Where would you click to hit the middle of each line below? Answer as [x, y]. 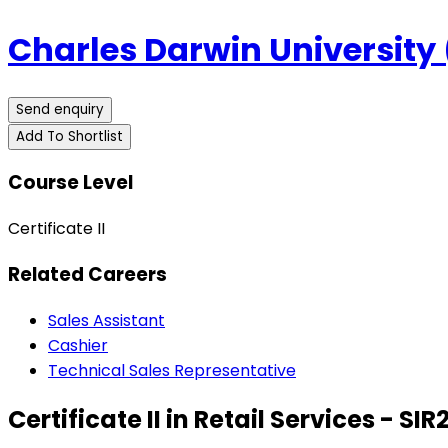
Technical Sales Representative [172, 370]
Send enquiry [60, 109]
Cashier [78, 345]
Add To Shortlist [69, 136]
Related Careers [87, 274]
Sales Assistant [106, 320]
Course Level [70, 183]
